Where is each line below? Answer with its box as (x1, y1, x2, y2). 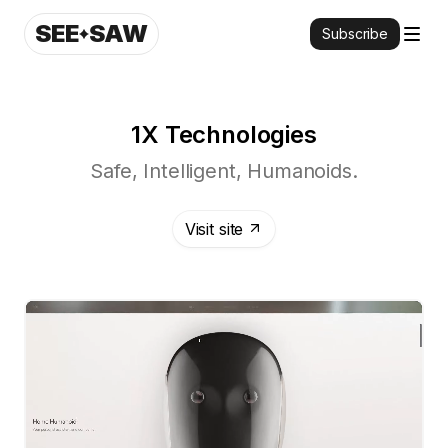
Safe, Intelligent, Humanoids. (90, 159, 358, 183)
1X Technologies (131, 120, 317, 149)
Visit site (184, 219, 244, 239)
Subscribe (322, 24, 388, 42)
